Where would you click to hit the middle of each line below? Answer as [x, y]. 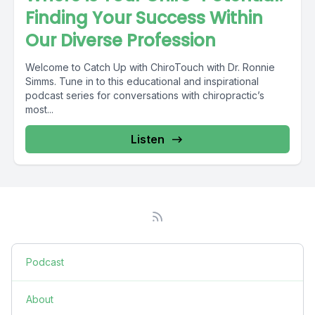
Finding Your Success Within [144, 18]
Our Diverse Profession [121, 40]
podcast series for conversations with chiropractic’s [145, 95]
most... [39, 109]
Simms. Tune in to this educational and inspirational [142, 81]
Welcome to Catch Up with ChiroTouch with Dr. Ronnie [150, 67]
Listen [148, 139]
